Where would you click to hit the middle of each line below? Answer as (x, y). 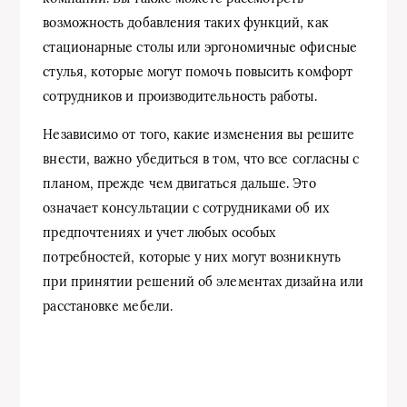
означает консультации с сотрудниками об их (186, 208)
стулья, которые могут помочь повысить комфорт (198, 71)
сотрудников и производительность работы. (180, 96)
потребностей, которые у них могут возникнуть (192, 257)
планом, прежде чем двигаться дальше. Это (179, 183)
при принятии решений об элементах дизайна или (203, 281)
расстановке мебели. (108, 306)
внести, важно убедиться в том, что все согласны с (201, 159)
